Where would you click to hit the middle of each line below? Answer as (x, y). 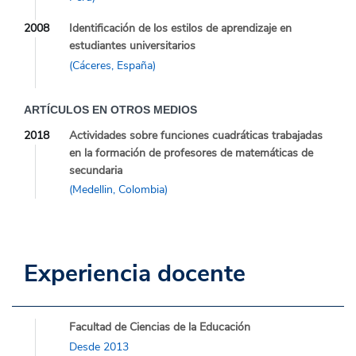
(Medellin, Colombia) (118, 190)
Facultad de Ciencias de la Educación (160, 327)
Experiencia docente (135, 274)
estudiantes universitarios (132, 46)
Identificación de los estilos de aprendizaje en (180, 29)
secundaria (96, 170)
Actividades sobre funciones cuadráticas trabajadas (196, 135)
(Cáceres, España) (112, 65)
